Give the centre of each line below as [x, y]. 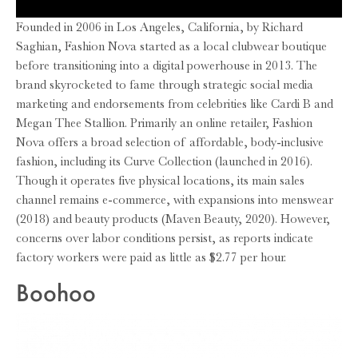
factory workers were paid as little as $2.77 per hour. [151, 257]
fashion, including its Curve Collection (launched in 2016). [164, 161]
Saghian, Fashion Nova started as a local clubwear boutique [171, 46]
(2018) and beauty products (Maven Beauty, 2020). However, [173, 219]
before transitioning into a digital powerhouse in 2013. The [167, 65]
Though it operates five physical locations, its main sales [160, 180]
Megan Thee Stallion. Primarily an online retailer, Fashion [164, 123]
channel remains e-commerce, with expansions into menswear [175, 199]
